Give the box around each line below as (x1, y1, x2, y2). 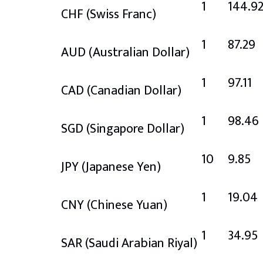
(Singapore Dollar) (86, 117, 184, 140)
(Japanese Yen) (82, 156, 161, 178)
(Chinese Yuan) (87, 194, 167, 216)
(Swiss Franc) (86, 3, 156, 25)
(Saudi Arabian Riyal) (85, 232, 197, 254)
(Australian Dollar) (89, 41, 190, 63)
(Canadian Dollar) (87, 79, 181, 102)
